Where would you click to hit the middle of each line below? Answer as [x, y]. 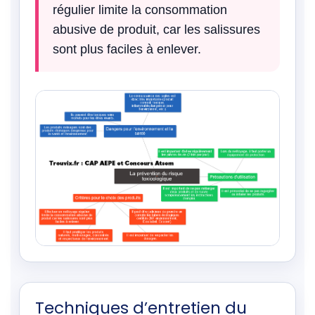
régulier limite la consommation [140, 10]
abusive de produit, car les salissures [156, 30]
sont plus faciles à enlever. [127, 49]
